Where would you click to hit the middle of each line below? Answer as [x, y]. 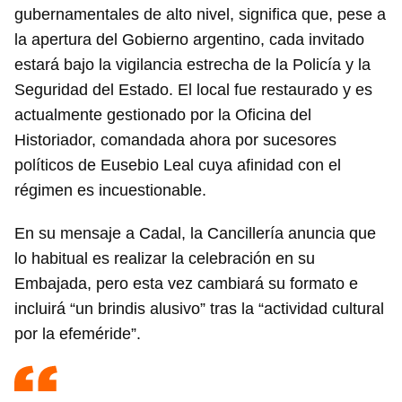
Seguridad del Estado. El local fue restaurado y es [193, 90]
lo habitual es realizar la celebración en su [165, 259]
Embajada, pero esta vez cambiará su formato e [186, 284]
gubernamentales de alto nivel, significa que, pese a [200, 15]
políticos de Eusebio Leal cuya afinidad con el [178, 166]
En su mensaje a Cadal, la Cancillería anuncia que [195, 234]
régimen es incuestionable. [113, 191]
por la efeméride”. [80, 334]
